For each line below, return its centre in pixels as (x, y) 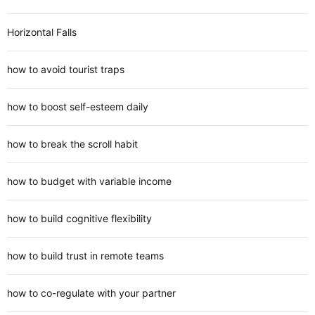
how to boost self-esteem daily (78, 107)
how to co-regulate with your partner (91, 293)
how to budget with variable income (89, 181)
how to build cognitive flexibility (79, 219)
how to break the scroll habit (72, 144)
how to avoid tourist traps (66, 70)
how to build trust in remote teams (85, 256)
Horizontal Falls (42, 32)
